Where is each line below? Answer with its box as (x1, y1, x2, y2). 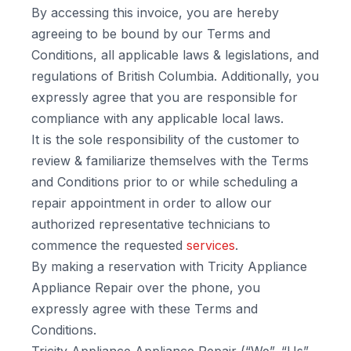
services (186, 237, 235, 253)
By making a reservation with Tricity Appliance (31, 259, 307, 274)
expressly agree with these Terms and (31, 301, 258, 317)
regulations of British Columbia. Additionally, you (31, 68, 319, 84)
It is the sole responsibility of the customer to (31, 132, 299, 147)
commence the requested (31, 237, 186, 253)
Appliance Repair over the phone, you (31, 280, 260, 295)
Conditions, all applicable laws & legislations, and (31, 47, 319, 63)
